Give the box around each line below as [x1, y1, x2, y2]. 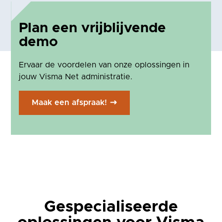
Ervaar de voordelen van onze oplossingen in [19, 60, 190, 69]
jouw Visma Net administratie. [19, 72, 133, 81]
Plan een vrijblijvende [19, 21, 166, 35]
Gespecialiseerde [44, 199, 178, 215]
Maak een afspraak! [32, 98, 108, 107]
